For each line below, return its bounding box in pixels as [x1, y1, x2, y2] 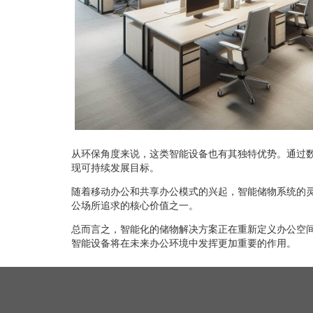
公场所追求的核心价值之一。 [71, 199, 198, 211]
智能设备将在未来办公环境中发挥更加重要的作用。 [71, 237, 296, 249]
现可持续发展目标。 [71, 161, 159, 173]
